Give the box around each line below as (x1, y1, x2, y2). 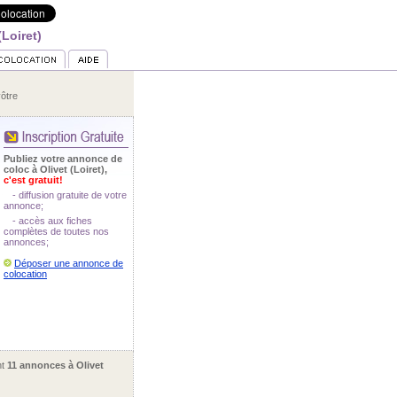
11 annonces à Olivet (7, 360, 104, 370)
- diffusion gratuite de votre (12, 190, 127, 200)
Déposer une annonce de (14, 258, 123, 269)
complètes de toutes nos (4, 226, 109, 237)
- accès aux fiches (12, 215, 92, 226)
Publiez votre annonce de (4, 153, 122, 164)
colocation (4, 269, 47, 279)
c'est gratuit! (4, 175, 63, 185)
